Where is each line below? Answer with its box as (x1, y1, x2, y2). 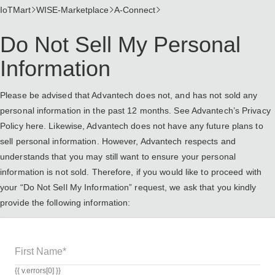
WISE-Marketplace (36, 5, 109, 15)
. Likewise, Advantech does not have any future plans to (44, 121, 263, 131)
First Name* (15, 246, 66, 257)
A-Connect (114, 5, 155, 15)
